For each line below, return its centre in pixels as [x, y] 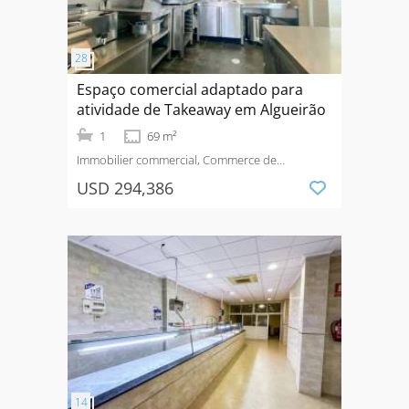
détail [91, 176]
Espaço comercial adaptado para [190, 89]
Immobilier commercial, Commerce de [177, 160]
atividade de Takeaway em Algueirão [201, 110]
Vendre [133, 176]
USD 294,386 [125, 188]
